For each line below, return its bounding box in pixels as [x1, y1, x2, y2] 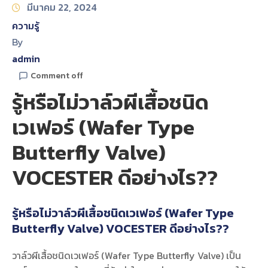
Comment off [31, 69, 83, 83]
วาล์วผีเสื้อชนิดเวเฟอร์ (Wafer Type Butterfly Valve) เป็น [12, 248, 241, 263]
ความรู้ [12, 19, 39, 33]
